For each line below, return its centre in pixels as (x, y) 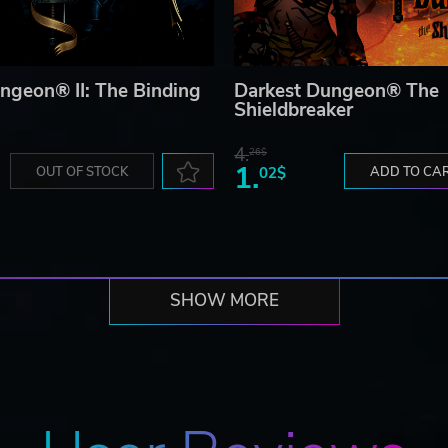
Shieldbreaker (293, 110)
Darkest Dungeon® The (336, 91)
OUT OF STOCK (82, 172)
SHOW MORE (224, 301)
